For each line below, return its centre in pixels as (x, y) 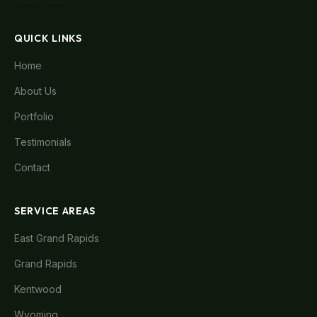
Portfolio (34, 116)
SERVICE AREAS (55, 211)
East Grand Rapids (57, 238)
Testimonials (43, 142)
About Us (35, 91)
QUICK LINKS (48, 38)
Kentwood (38, 289)
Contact (32, 167)
